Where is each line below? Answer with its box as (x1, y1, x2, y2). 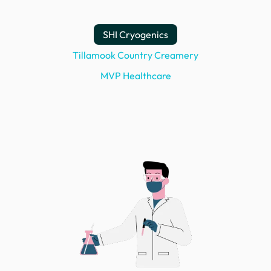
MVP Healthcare (100, 70, 171, 82)
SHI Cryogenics (103, 28, 168, 41)
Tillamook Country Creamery (73, 49, 198, 62)
